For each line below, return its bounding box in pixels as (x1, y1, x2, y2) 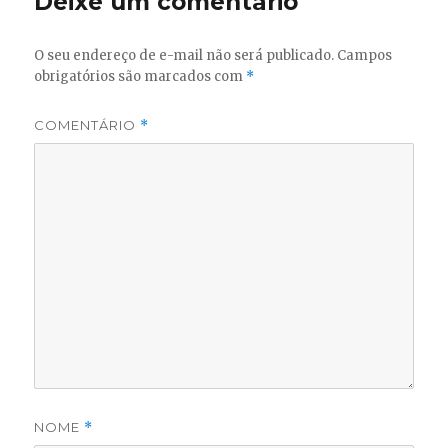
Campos (337, 46, 393, 64)
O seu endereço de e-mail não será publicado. (34, 46, 335, 64)
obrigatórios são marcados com (34, 67, 247, 85)
